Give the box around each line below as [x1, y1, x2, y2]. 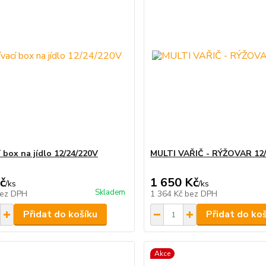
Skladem [95, 187, 126, 198]
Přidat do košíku [23, 208, 97, 221]
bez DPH [185, 188, 218, 199]
